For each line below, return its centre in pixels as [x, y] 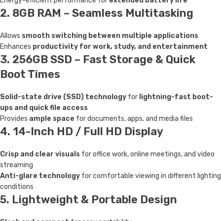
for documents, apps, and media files [134, 119]
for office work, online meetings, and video [147, 154]
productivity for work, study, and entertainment [120, 47]
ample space [52, 119]
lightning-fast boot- [176, 97]
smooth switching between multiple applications [110, 36]
